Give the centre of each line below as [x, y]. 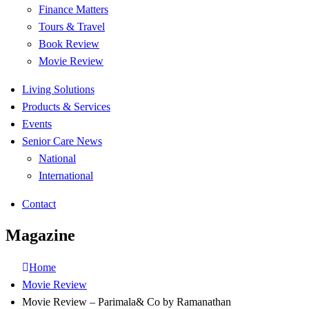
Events [37, 124]
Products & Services [66, 107]
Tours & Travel [72, 27]
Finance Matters [73, 9]
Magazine [40, 235]
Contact [39, 204]
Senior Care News [62, 141]
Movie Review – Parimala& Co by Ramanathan [127, 301]
